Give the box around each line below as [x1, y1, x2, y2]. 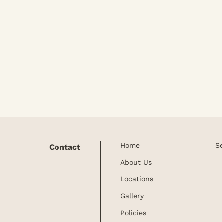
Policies [120, 209, 146, 217]
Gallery [120, 192, 144, 200]
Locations [120, 175, 153, 183]
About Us [120, 158, 152, 166]
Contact [49, 142, 80, 152]
